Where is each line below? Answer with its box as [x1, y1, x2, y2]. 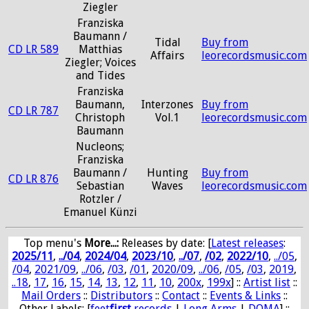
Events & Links [210, 289, 281, 302]
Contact [162, 289, 200, 302]
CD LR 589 [8, 43, 59, 56]
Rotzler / [79, 192, 121, 206]
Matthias [78, 43, 122, 56]
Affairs [150, 49, 184, 62]
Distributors [90, 289, 152, 302]
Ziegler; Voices [64, 56, 136, 69]
